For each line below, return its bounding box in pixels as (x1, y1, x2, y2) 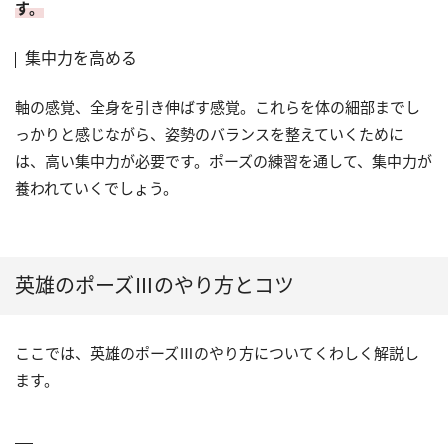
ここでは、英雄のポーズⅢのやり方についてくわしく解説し (15, 342, 419, 363)
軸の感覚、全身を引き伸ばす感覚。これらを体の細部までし (15, 96, 420, 117)
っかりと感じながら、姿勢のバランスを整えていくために (15, 123, 404, 144)
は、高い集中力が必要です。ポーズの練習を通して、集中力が (15, 150, 432, 171)
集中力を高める (25, 46, 137, 69)
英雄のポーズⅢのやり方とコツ (15, 271, 294, 299)
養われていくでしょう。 (15, 177, 178, 198)
